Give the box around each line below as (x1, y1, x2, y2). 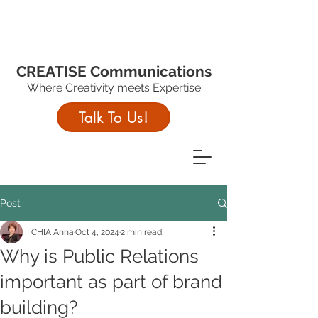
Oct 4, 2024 (75, 227, 119, 237)
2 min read (121, 227, 162, 237)
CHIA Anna (31, 227, 74, 237)
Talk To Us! (79, 107, 148, 127)
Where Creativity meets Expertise (26, 81, 201, 94)
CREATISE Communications (16, 62, 212, 80)
